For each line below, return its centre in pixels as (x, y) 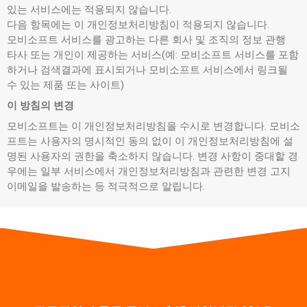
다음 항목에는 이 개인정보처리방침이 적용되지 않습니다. (138, 25)
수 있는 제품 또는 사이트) (65, 85)
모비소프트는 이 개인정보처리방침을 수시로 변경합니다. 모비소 (153, 126)
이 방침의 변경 (40, 106)
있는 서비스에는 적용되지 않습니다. (89, 10)
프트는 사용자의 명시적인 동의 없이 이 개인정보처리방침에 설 (150, 141)
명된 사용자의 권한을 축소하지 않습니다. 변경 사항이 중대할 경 (152, 156)
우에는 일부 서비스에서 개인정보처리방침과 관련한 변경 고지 (149, 171)
